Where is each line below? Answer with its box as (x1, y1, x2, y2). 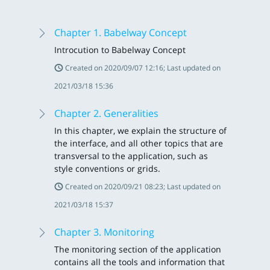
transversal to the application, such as (54, 150, 208, 162)
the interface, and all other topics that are (54, 137, 223, 149)
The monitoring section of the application (54, 243, 221, 255)
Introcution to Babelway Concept (54, 44, 186, 55)
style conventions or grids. (54, 163, 160, 174)
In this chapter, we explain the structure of (54, 125, 227, 136)
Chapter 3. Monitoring (54, 225, 154, 239)
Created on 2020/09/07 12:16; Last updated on (63, 63, 221, 73)
